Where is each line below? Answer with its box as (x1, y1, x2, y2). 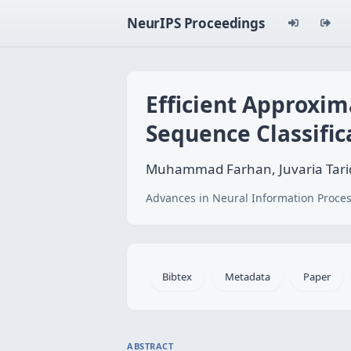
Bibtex (162, 270, 192, 284)
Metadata (225, 270, 270, 284)
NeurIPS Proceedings (127, 14, 265, 32)
